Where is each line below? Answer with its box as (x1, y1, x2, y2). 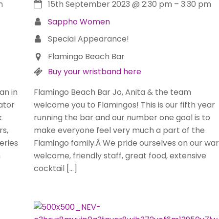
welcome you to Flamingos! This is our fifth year (33, 99, 215, 110)
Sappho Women (47, 16, 110, 27)
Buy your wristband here (47, 66, 141, 77)
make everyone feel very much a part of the (33, 124, 205, 136)
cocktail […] (33, 162, 77, 174)
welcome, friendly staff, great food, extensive (33, 150, 206, 161)
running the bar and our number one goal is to (33, 111, 210, 123)
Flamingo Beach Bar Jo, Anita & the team (33, 86, 191, 98)
